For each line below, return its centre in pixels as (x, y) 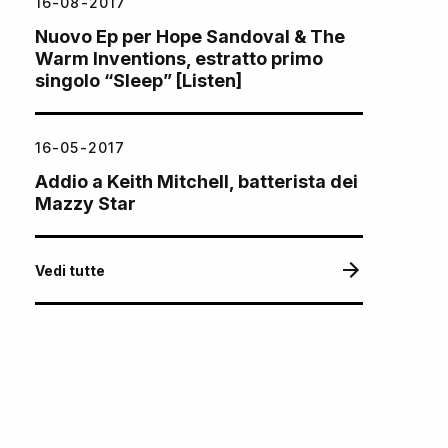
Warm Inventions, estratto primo (179, 58)
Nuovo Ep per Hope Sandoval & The (190, 36)
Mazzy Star (85, 203)
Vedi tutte (70, 270)
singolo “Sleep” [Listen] (138, 80)
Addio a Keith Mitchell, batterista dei (196, 181)
